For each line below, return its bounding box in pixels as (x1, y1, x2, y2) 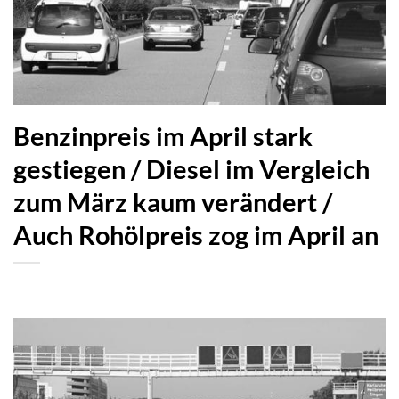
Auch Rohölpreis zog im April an (13, 219, 379, 250)
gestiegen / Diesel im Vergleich (13, 153, 370, 184)
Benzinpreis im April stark (13, 120, 313, 151)
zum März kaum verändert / (13, 186, 332, 217)
